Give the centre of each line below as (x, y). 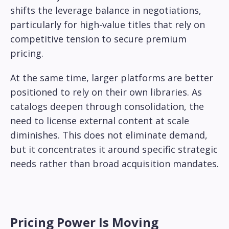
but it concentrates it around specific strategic (114, 150)
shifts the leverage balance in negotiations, (106, 10)
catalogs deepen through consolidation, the (107, 107)
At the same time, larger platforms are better (112, 78)
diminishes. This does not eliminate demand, (109, 135)
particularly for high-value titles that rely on (108, 25)
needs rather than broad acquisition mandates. (114, 164)
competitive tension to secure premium (98, 39)
